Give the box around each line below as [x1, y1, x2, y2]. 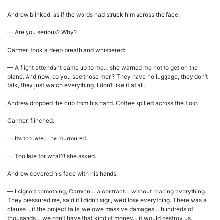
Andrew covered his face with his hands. [7, 170, 118, 178]
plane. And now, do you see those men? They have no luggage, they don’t [7, 73, 208, 81]
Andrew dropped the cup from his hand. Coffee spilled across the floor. [7, 99, 198, 107]
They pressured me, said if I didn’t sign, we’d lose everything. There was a [7, 196, 207, 204]
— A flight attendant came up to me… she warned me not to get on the [7, 64, 198, 72]
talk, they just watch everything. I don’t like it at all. [7, 82, 145, 89]
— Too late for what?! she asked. [7, 152, 96, 160]
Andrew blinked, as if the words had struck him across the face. [7, 11, 180, 19]
